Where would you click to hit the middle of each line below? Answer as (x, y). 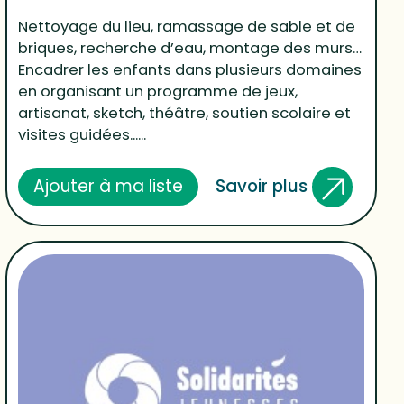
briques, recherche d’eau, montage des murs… (190, 48)
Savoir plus (263, 186)
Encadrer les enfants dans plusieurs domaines (190, 69)
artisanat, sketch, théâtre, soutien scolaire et (185, 113)
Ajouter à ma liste (109, 187)
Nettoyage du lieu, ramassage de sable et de (187, 26)
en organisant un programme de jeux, (158, 91)
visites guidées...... (83, 134)
